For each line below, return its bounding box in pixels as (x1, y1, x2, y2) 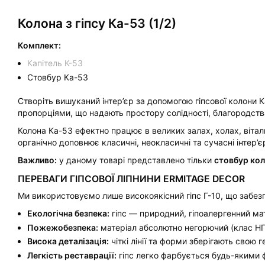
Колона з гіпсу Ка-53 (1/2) (18, 16, 176, 31)
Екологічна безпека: (27, 208, 110, 218)
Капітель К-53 (27, 58, 83, 69)
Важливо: (18, 154, 57, 165)
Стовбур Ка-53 (27, 72, 89, 82)
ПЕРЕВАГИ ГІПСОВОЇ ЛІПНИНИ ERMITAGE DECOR (18, 173, 245, 185)
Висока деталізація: (27, 236, 109, 246)
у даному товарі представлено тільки (57, 154, 214, 165)
